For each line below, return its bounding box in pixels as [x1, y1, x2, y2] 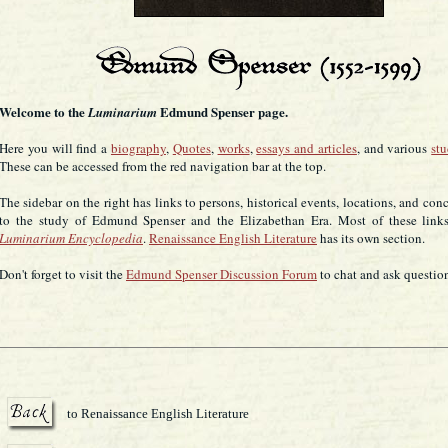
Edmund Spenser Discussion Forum [126, 265, 317, 283]
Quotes [172, 139, 211, 157]
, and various [356, 139, 432, 157]
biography [110, 139, 166, 157]
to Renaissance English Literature [67, 406, 249, 421]
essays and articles [256, 139, 357, 157]
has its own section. [317, 229, 425, 247]
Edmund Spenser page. [157, 102, 288, 121]
